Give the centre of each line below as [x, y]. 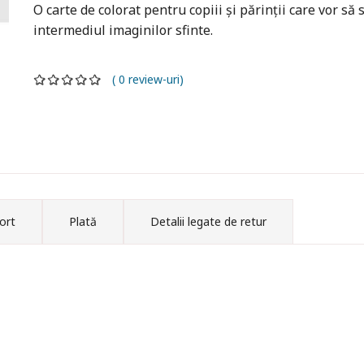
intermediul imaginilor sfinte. [124, 30]
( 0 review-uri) [143, 80]
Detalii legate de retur [208, 221]
